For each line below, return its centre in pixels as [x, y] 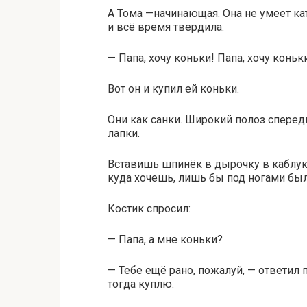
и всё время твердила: [166, 27]
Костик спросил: [149, 209]
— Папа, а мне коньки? [165, 240]
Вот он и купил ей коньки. [173, 89]
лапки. [124, 133]
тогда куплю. [141, 284]
